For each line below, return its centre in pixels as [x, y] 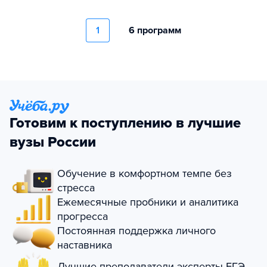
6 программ [155, 31]
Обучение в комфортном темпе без [145, 174]
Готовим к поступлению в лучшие [125, 123]
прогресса [83, 217]
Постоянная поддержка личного [136, 231]
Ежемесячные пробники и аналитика [148, 202]
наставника [85, 245]
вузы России [53, 142]
